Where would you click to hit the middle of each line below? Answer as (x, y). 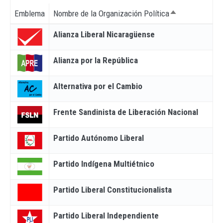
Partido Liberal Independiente (106, 216)
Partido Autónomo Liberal (99, 138)
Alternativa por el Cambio (98, 86)
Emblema (30, 13)
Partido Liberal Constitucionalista (112, 190)
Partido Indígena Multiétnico (104, 164)
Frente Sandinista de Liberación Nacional (126, 112)
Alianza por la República (96, 60)
